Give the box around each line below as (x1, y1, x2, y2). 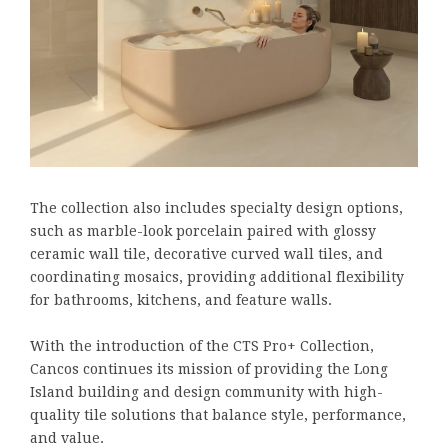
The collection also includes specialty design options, (30, 200, 403, 217)
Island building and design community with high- (30, 384, 383, 401)
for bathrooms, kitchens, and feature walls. (30, 292, 332, 309)
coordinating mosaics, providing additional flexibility (30, 269, 404, 286)
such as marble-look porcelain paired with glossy (30, 223, 376, 240)
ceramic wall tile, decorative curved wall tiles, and (30, 246, 383, 263)
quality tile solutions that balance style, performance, (30, 407, 406, 424)
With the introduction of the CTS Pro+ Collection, (30, 338, 374, 355)
